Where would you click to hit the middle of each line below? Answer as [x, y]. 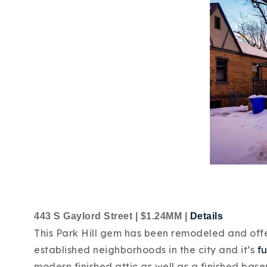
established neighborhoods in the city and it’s [146, 250]
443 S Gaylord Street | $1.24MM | [112, 216]
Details [206, 216]
